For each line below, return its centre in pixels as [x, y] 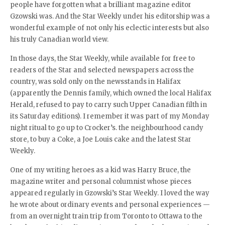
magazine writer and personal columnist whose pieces [101, 182]
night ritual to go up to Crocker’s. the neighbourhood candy [107, 128]
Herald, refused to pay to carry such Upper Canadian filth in [108, 105]
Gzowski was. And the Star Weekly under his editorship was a [110, 16]
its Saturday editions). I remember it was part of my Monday [110, 116]
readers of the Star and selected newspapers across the [102, 70]
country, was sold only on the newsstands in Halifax [95, 82]
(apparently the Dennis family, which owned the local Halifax [111, 93]
